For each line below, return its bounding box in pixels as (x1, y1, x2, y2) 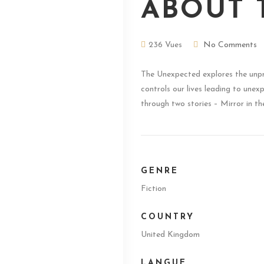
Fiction (141, 184, 166, 193)
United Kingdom (141, 230, 200, 239)
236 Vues (148, 40, 182, 49)
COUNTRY (141, 212, 194, 222)
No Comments (203, 40, 257, 49)
